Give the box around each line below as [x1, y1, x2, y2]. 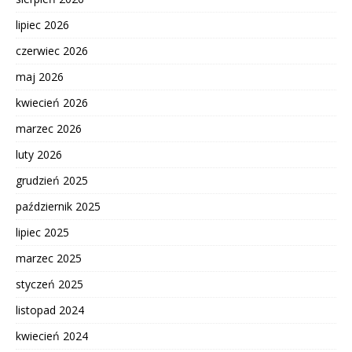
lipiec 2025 [16, 225, 69, 240]
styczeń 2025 [16, 277, 83, 292]
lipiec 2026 [16, 17, 69, 33]
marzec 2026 [16, 121, 82, 137]
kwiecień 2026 [16, 95, 88, 111]
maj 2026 [16, 69, 64, 85]
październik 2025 [16, 199, 101, 214]
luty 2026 [16, 147, 62, 163]
